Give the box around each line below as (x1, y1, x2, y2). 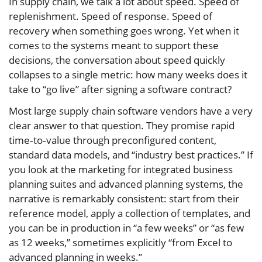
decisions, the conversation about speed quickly (9, 53, 225, 67)
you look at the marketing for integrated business (9, 162, 233, 176)
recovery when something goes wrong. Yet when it (9, 23, 239, 37)
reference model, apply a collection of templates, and (9, 206, 250, 220)
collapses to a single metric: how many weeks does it (9, 67, 247, 81)
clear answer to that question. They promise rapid (9, 118, 235, 132)
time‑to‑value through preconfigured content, (9, 133, 216, 147)
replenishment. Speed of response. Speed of (9, 9, 212, 23)
